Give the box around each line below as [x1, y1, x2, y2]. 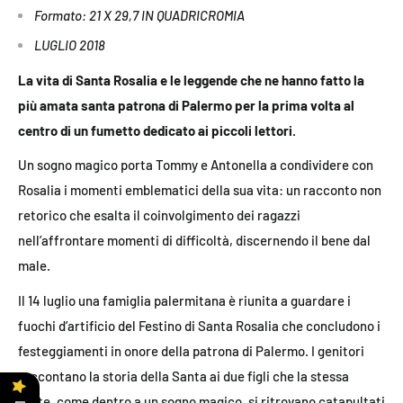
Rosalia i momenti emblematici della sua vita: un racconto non [18, 182, 381, 199]
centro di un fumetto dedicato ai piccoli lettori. [18, 121, 296, 139]
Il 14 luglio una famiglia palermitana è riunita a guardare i [18, 291, 351, 309]
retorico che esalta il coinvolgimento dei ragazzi [18, 207, 300, 224]
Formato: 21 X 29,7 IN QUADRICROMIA [34, 7, 245, 24]
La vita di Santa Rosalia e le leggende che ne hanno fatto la [18, 71, 364, 88]
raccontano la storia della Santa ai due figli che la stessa [18, 367, 349, 384]
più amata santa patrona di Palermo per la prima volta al [18, 96, 354, 113]
